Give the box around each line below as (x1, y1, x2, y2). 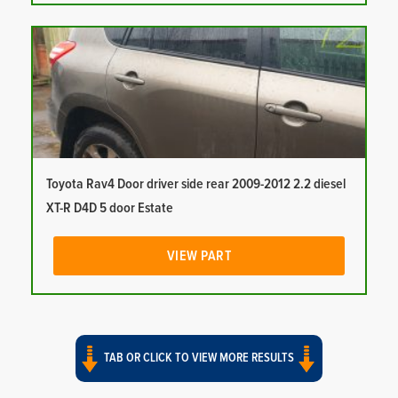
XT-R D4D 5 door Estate (46, 200, 173, 215)
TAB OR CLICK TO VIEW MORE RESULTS (101, 351, 297, 364)
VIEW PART (166, 248, 232, 263)
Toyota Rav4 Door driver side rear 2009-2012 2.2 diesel (46, 176, 346, 191)
